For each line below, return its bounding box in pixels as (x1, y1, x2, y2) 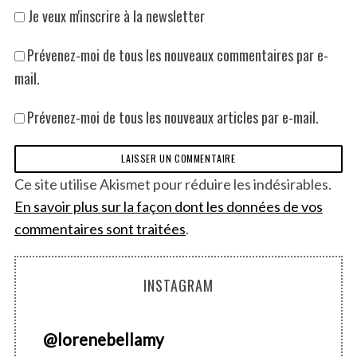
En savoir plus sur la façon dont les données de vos (14, 197, 323, 215)
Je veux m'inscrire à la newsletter (24, 5, 205, 26)
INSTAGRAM (143, 274, 214, 296)
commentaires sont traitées (14, 219, 186, 237)
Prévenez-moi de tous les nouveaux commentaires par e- (26, 44, 328, 65)
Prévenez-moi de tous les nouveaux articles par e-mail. (26, 106, 319, 127)
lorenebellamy (57, 329, 164, 349)
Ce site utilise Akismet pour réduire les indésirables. (14, 175, 331, 193)
